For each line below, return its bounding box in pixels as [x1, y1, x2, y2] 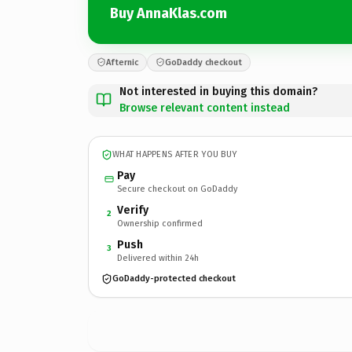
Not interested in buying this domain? [119, 84, 317, 98]
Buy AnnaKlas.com [110, 5, 227, 22]
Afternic [106, 57, 138, 68]
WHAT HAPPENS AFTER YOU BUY [112, 149, 237, 159]
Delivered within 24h [117, 252, 199, 263]
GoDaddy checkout [165, 57, 242, 68]
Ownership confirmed [117, 218, 203, 229]
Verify [117, 203, 148, 217]
